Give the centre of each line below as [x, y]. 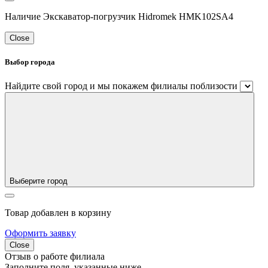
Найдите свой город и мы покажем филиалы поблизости [121, 86]
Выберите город [39, 181]
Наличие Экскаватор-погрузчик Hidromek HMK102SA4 [119, 17]
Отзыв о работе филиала [55, 256]
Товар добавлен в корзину [58, 212]
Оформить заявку [40, 233]
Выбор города [30, 62]
